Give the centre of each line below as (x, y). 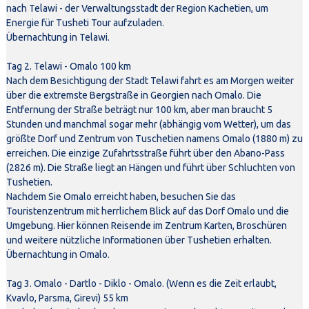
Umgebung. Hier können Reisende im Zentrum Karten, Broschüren (146, 226)
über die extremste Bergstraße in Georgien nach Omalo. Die (133, 96)
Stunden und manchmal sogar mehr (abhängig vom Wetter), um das (148, 124)
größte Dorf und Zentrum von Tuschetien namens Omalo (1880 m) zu (154, 139)
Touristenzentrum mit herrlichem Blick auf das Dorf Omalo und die (147, 211)
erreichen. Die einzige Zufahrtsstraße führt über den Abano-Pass (145, 153)
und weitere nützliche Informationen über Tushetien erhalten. (139, 240)
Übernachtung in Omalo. (58, 255)
